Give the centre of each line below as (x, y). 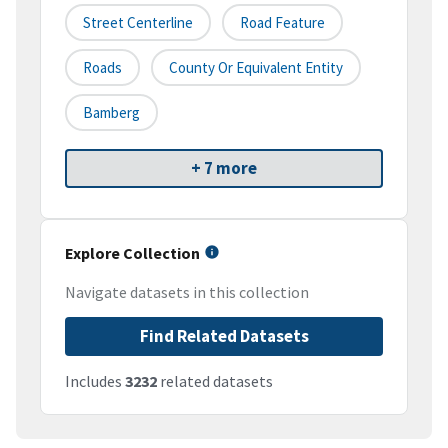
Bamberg (111, 113)
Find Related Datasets (224, 336)
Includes (95, 381)
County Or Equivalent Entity (256, 68)
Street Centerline (138, 23)
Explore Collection (132, 253)
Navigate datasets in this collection (187, 292)
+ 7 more (224, 168)
